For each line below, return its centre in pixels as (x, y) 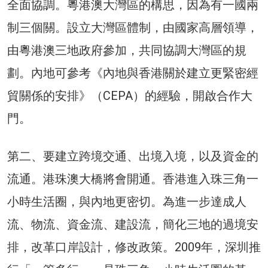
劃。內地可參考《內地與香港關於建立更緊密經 (133, 73)
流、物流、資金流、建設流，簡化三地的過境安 (133, 225)
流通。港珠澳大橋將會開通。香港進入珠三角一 (133, 179)
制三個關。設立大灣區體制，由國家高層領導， (133, 28)
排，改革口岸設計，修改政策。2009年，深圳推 (134, 247)
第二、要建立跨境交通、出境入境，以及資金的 (133, 156)
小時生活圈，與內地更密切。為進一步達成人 (127, 202)
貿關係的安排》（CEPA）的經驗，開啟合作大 (130, 96)
